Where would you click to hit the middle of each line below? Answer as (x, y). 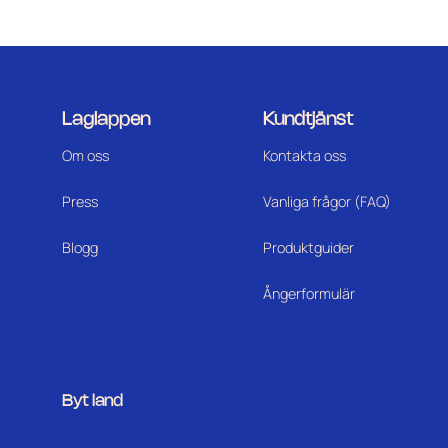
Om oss (85, 156)
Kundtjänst (307, 120)
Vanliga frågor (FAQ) (326, 201)
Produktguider (308, 247)
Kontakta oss (304, 156)
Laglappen (106, 120)
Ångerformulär (308, 293)
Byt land (92, 402)
